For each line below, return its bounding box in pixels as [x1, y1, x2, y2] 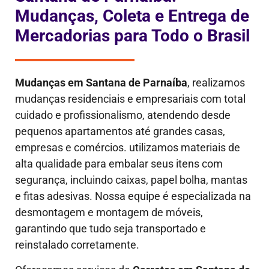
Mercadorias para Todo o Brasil [15, 26, 250, 46]
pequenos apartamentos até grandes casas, [15, 125, 225, 138]
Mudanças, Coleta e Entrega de [15, 6, 249, 26]
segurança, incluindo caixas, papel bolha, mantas [15, 174, 247, 187]
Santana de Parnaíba [86, 76, 187, 89]
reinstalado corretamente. [15, 238, 139, 252]
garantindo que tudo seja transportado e [15, 222, 206, 235]
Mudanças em [15, 76, 86, 89]
